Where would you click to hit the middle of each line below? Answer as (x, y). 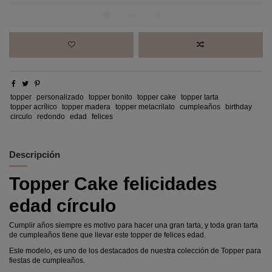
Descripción (35, 154)
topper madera (87, 107)
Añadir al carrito (144, 14)
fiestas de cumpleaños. (47, 260)
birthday (238, 107)
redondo (51, 116)
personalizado (60, 97)
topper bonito (110, 97)
